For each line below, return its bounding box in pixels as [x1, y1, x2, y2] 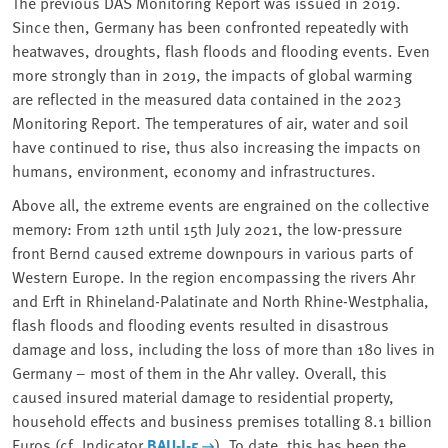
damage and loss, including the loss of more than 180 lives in [12, 337, 435, 360]
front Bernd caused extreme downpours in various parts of [12, 241, 413, 264]
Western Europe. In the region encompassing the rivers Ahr [12, 265, 415, 288]
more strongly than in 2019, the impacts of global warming [12, 63, 412, 86]
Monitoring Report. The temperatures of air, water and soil [12, 111, 408, 134]
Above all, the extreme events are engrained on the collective [12, 193, 429, 216]
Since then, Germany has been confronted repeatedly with [12, 15, 409, 38]
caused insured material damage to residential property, [12, 385, 394, 408]
